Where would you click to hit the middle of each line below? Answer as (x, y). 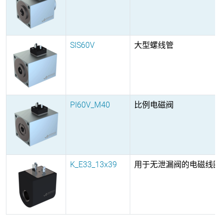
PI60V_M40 (90, 105)
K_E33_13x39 (93, 164)
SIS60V (82, 45)
